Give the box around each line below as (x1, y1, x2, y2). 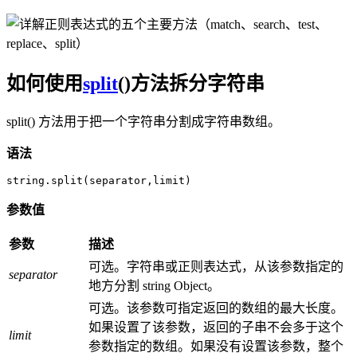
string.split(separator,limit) (6, 175, 191, 187)
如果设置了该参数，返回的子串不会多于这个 (88, 320, 343, 335)
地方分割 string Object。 (88, 279, 220, 293)
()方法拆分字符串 (118, 73, 265, 94)
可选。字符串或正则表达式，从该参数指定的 (88, 260, 343, 274)
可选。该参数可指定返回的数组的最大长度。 (88, 301, 343, 316)
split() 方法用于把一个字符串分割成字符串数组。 (6, 115, 280, 129)
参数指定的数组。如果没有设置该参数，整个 (88, 339, 343, 354)
